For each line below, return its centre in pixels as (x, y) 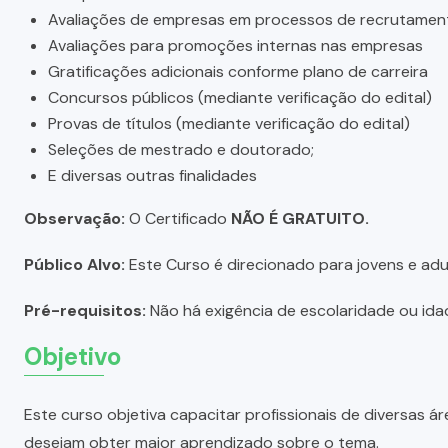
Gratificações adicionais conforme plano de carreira (238, 71)
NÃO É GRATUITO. (300, 218)
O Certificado (178, 218)
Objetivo (72, 356)
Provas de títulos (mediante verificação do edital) (229, 123)
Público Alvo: (74, 264)
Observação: (74, 218)
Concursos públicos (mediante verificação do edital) (240, 97)
